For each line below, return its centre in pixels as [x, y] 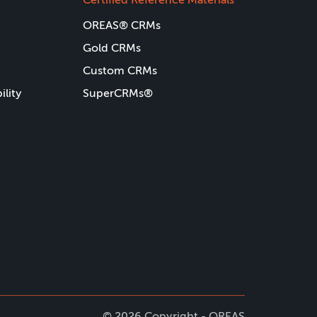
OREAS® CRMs [122, 25]
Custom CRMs [120, 70]
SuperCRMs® [118, 93]
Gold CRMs [112, 48]
